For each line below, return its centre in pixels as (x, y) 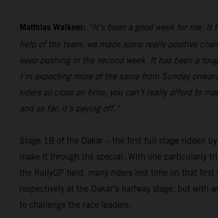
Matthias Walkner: (53, 27)
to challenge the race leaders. (75, 204)
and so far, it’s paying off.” (70, 108)
